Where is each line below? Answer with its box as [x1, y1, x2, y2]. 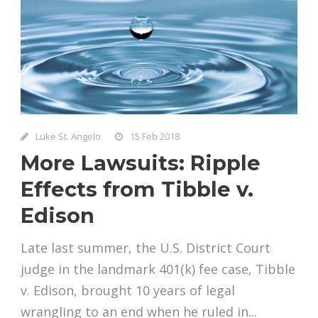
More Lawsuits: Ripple [21, 150, 261, 175]
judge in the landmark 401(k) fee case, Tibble [21, 260, 295, 278]
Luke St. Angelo [35, 129, 101, 143]
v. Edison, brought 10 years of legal [21, 281, 235, 299]
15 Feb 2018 [130, 129, 180, 143]
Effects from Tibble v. [21, 176, 253, 202]
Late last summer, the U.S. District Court [21, 238, 270, 256]
